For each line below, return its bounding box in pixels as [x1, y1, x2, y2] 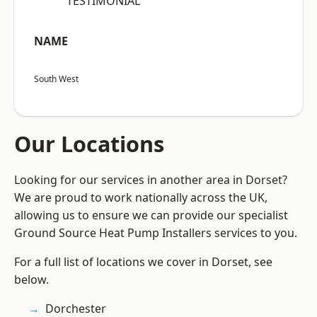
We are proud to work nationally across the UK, [14, 190, 267, 206]
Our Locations [14, 129, 164, 159]
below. [14, 272, 49, 288]
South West [34, 73, 79, 86]
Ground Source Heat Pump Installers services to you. [14, 225, 297, 241]
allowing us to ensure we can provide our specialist [14, 207, 288, 224]
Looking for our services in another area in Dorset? [14, 172, 287, 188]
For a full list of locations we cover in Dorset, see [14, 254, 272, 270]
